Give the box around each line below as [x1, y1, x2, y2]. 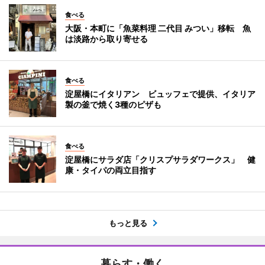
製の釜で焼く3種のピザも [65, 99, 161, 110]
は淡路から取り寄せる [65, 34, 148, 44]
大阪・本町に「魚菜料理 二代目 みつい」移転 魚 [65, 23, 251, 34]
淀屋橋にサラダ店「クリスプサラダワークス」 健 [65, 154, 256, 165]
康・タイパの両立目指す [65, 165, 156, 176]
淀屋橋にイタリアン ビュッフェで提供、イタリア [65, 89, 256, 99]
